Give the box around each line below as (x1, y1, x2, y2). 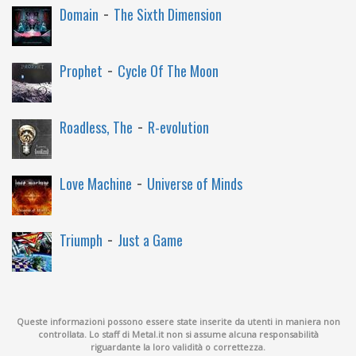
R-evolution (148, 117, 209, 137)
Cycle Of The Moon (118, 60, 219, 81)
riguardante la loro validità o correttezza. (91, 341, 265, 353)
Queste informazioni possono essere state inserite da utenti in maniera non (16, 315, 340, 327)
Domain (60, 4, 99, 25)
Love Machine (60, 173, 132, 194)
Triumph (60, 230, 103, 250)
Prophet (60, 60, 103, 81)
